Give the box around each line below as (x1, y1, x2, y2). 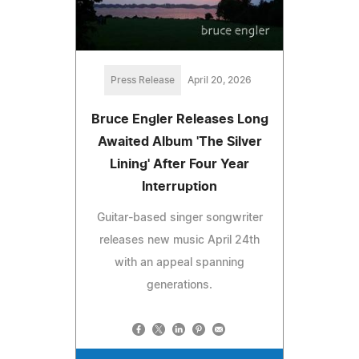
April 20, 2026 (188, 75, 252, 85)
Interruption (142, 179, 217, 193)
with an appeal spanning (115, 256, 244, 268)
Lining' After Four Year (110, 157, 249, 171)
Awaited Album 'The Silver (97, 135, 262, 148)
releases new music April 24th (99, 234, 260, 246)
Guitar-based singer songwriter (96, 212, 263, 224)
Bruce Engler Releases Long (91, 112, 268, 126)
